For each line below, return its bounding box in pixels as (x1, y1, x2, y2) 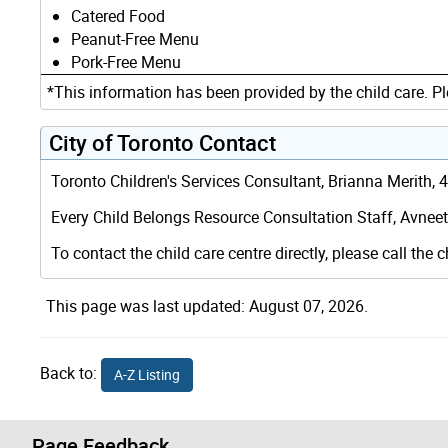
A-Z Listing (114, 364, 180, 384)
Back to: (40, 362, 101, 385)
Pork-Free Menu (71, 50, 181, 73)
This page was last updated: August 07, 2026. (46, 294, 368, 317)
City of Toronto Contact (49, 127, 276, 157)
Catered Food (71, 4, 165, 27)
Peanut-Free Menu (71, 27, 199, 50)
